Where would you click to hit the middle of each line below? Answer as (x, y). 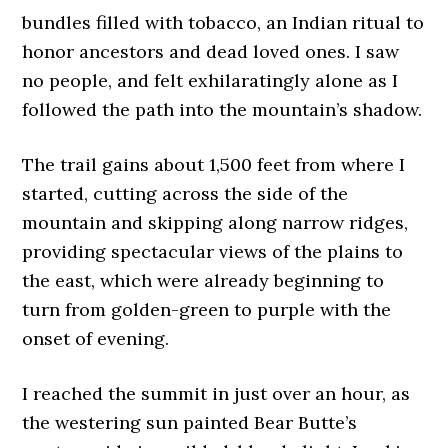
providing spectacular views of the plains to (213, 252)
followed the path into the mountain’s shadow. (222, 110)
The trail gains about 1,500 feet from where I (214, 165)
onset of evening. (96, 339)
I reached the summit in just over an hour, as (216, 394)
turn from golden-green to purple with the (207, 310)
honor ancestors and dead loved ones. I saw (211, 52)
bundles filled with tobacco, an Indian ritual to (223, 23)
